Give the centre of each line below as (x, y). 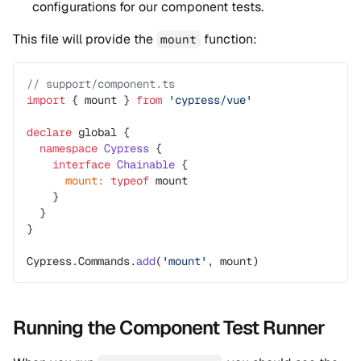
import (46, 100)
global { (101, 132)
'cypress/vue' (207, 100)
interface (68, 164)
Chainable (143, 164)
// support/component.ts (101, 84)
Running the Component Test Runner (169, 328)
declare (49, 132)
